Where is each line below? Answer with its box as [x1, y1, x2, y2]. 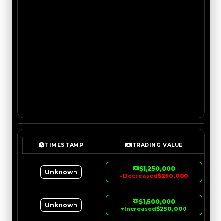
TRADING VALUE [132, 142, 183, 148]
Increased [124, 205, 156, 212]
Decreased [123, 172, 158, 179]
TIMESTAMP [45, 142, 84, 148]
